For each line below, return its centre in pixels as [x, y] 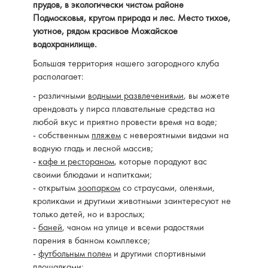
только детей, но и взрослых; [89, 214]
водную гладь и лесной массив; [93, 148]
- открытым [55, 188]
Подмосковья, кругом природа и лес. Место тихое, [132, 18]
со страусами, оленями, [167, 188]
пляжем [106, 135]
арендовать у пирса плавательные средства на [124, 109]
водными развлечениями [136, 95]
